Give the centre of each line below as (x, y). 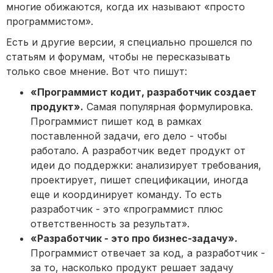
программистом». (50, 22)
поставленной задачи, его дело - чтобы (129, 136)
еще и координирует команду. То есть (126, 195)
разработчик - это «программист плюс (127, 209)
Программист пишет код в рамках (116, 122)
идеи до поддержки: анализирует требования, (146, 165)
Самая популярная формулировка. (168, 107)
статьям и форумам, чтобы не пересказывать (118, 57)
